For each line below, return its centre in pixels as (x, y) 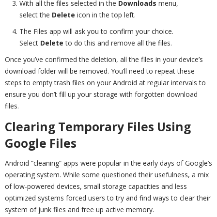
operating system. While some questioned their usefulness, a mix (107, 175)
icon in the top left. (105, 15)
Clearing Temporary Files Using (98, 126)
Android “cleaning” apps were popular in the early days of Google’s (108, 163)
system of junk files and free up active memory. (79, 210)
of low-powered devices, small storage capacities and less (96, 186)
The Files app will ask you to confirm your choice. (96, 31)
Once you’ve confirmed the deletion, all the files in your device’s (104, 59)
